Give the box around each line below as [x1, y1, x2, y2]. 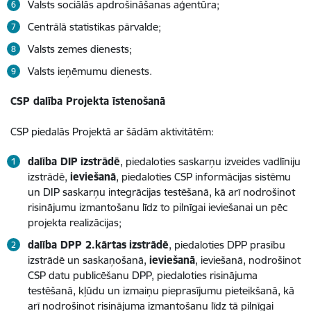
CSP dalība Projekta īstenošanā [10, 94, 165, 108]
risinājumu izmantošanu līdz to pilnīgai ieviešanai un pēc [28, 200, 287, 214]
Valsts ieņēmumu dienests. [28, 64, 152, 78]
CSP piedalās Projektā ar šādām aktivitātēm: [10, 124, 214, 138]
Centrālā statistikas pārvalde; [28, 19, 161, 33]
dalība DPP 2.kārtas [28, 237, 126, 251]
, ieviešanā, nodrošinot [195, 253, 301, 267]
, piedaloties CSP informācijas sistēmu [116, 169, 291, 183]
